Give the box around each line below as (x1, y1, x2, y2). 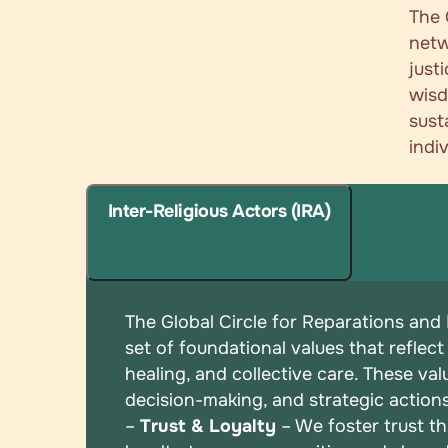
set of (125, 337, 180, 360)
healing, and (125, 363, 233, 386)
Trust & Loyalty (140, 415, 277, 438)
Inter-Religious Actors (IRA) (107, 200, 331, 223)
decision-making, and (125, 389, 310, 412)
